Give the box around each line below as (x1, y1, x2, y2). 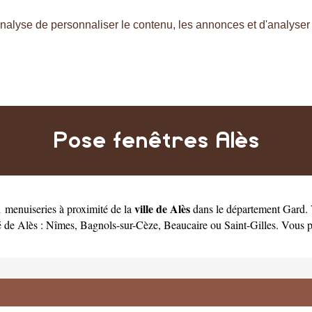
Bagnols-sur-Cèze (80, 217, 158, 232)
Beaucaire (164, 217, 208, 232)
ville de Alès (134, 200, 190, 217)
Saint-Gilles (224, 217, 276, 232)
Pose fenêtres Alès (52, 129, 260, 152)
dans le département (190, 201, 283, 216)
